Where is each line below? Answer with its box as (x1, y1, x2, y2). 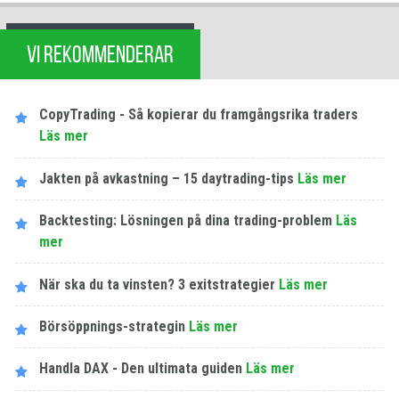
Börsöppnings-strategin (39, 317, 186, 335)
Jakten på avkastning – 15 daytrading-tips (39, 169, 295, 187)
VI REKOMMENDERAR (27, 41, 174, 68)
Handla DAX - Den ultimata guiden (39, 360, 243, 378)
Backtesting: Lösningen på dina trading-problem (39, 212, 333, 230)
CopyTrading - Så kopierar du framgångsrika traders (39, 106, 359, 124)
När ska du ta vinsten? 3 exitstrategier (39, 275, 276, 293)
